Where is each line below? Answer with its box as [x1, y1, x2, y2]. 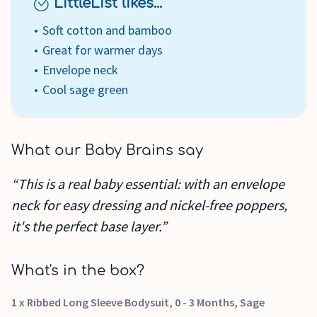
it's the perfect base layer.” [11, 217, 167, 235]
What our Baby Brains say [11, 142, 203, 158]
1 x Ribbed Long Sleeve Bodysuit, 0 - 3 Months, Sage [11, 295, 265, 309]
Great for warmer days [42, 42, 163, 58]
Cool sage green [42, 81, 128, 98]
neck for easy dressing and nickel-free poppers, [11, 196, 287, 214]
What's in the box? [11, 263, 144, 279]
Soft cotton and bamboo [42, 22, 172, 38]
